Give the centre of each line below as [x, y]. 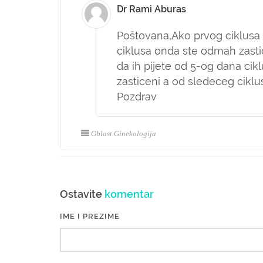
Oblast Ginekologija [124, 134]
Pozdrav [137, 97]
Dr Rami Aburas [151, 9]
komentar [129, 194]
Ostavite [82, 194]
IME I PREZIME [90, 216]
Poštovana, [144, 36]
